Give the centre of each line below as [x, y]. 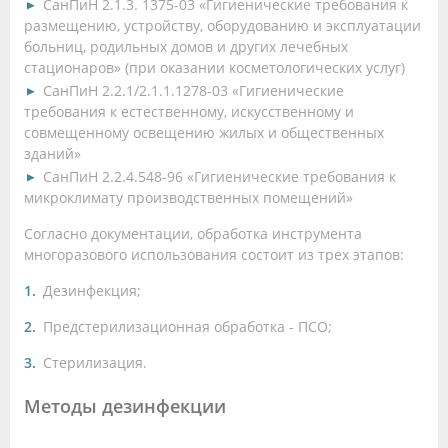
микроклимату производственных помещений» [190, 197]
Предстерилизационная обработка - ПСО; [187, 326]
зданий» [52, 153]
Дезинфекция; [92, 290]
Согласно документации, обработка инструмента [193, 233]
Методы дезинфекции [125, 405]
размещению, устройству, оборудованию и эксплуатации [222, 25]
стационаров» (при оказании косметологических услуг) [214, 67]
